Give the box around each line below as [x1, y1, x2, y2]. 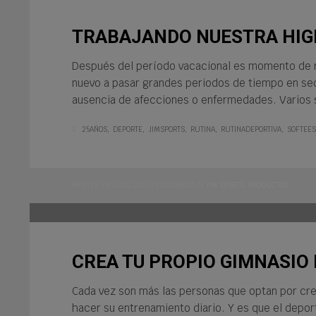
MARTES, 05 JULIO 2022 [72, 180, 150, 190]
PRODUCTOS [248, 180, 288, 190]
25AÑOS [82, 124, 107, 134]
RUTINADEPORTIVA [221, 124, 281, 134]
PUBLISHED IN [156, 180, 203, 190]
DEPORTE [113, 124, 142, 134]
